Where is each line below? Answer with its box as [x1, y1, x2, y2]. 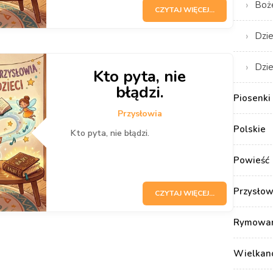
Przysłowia [117, 108, 162, 119]
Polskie [233, 122, 266, 135]
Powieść [233, 154, 270, 166]
